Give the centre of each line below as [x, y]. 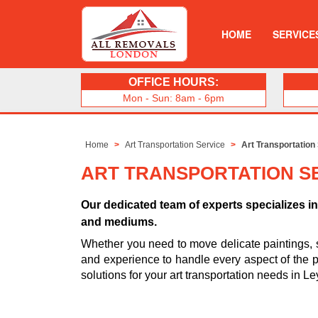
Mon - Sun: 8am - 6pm [174, 98]
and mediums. [119, 222]
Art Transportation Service [175, 145]
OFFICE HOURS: [174, 82]
